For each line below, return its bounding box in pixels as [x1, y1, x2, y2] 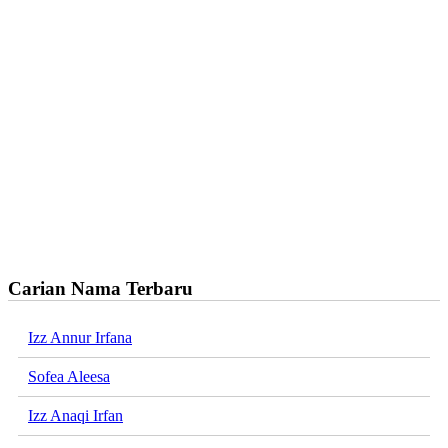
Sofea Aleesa [28, 368, 110, 386]
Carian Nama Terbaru [8, 277, 193, 299]
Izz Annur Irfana [28, 329, 132, 347]
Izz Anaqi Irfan [28, 407, 123, 425]
